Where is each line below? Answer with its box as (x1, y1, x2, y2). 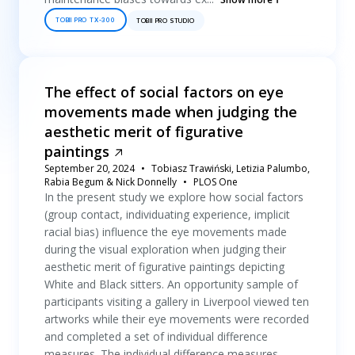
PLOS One (193, 175, 238, 189)
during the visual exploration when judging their (44, 242, 286, 257)
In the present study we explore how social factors (44, 189, 303, 204)
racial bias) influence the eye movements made (44, 224, 287, 239)
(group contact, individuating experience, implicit (44, 207, 290, 222)
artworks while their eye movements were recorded (44, 311, 309, 326)
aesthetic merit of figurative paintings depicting (44, 259, 284, 274)
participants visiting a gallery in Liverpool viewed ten (44, 294, 309, 309)
